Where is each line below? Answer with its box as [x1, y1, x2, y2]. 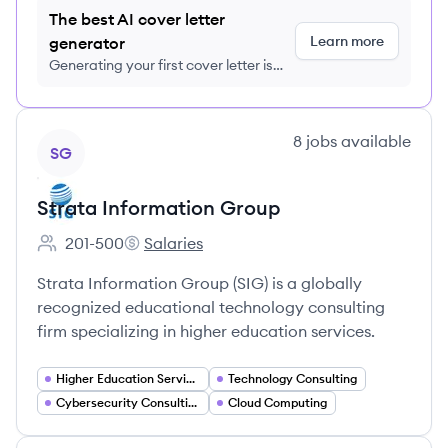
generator [49, 33, 125, 53]
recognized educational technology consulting [37, 297, 385, 317]
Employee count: [36, 243, 161, 264]
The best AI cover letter [49, 9, 225, 29]
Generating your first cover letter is [49, 56, 273, 74]
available [337, 131, 411, 151]
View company [36, 130, 147, 150]
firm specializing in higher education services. [37, 321, 375, 341]
